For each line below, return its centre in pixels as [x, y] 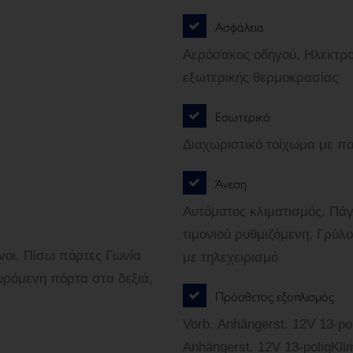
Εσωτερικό [243, 116]
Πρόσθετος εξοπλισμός [275, 295]
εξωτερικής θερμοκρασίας [260, 78]
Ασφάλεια [241, 26]
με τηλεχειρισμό [230, 257]
